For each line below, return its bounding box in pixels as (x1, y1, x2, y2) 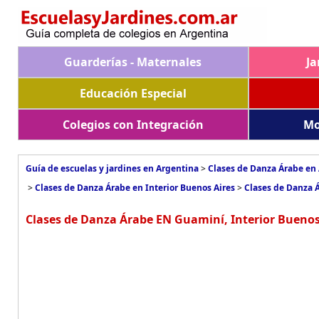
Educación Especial (79, 85, 187, 101)
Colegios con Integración (62, 117, 204, 132)
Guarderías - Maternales (64, 54, 202, 70)
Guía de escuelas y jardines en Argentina (26, 162, 199, 174)
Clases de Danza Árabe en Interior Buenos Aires (35, 182, 235, 194)
